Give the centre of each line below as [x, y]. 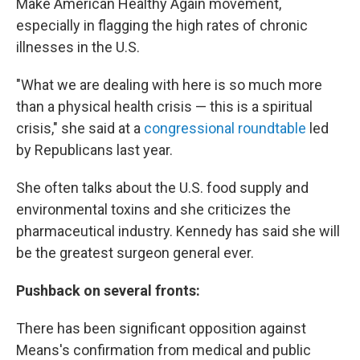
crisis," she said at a [80, 128]
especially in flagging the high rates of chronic [162, 25]
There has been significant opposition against [161, 328]
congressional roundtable [225, 128]
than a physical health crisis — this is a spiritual [164, 106]
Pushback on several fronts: [108, 290]
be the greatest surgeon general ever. [135, 253]
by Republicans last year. [94, 150]
